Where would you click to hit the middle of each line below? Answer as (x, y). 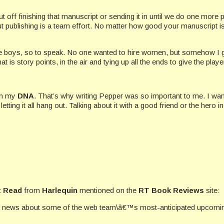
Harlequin (60, 190)
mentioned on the (108, 190)
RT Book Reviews (172, 190)
